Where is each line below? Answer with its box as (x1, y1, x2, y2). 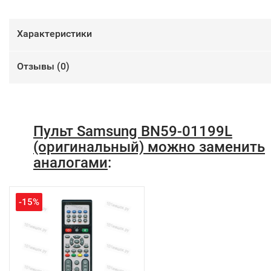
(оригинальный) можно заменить (33, 139, 265, 156)
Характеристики (17, 28, 92, 40)
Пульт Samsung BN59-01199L (33, 123, 232, 140)
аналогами (33, 154, 108, 172)
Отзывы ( (17, 60, 60, 73)
